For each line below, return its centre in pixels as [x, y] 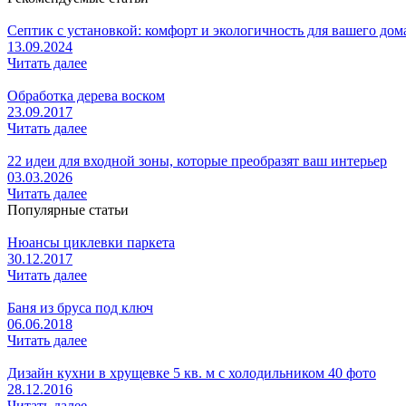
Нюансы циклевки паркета [91, 242]
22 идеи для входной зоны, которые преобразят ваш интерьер [197, 160]
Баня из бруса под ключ [80, 307]
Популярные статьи [68, 209]
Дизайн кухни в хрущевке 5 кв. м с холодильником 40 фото [192, 372]
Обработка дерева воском [86, 95]
